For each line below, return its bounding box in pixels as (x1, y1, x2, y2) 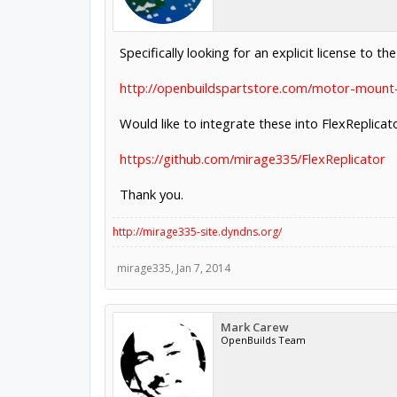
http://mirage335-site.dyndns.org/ (112, 224, 282, 239)
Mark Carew (220, 319, 289, 335)
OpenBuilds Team (220, 333, 306, 346)
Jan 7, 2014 (175, 261, 230, 276)
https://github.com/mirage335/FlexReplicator (119, 150, 385, 167)
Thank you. (119, 185, 183, 203)
